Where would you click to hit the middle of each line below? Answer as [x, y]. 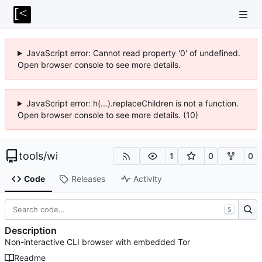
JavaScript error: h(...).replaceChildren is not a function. [132, 103]
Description [31, 231]
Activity [147, 179]
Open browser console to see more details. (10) [108, 115]
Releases [88, 179]
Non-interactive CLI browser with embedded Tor [97, 242]
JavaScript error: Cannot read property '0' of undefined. [133, 53]
